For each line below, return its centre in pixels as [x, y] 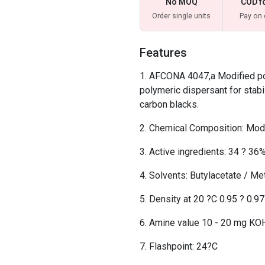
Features [163, 53]
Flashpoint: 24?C [183, 246]
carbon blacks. [169, 104]
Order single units [181, 16]
